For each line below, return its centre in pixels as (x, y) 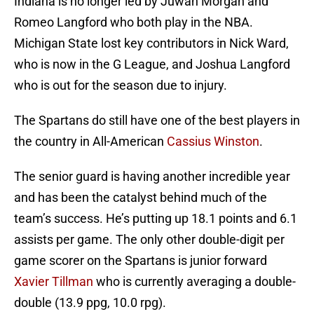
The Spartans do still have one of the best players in (157, 121)
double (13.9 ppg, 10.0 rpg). (90, 303)
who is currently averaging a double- (194, 282)
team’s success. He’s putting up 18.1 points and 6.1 (156, 219)
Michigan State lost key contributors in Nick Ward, (151, 43)
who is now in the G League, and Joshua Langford (152, 64)
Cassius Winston (213, 142)
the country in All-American (90, 142)
